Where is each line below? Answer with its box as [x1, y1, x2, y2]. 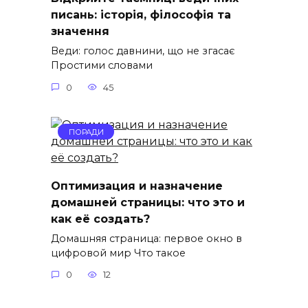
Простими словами [51, 59, 153, 72]
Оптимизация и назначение [51, 179, 223, 192]
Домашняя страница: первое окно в [51, 232, 242, 245]
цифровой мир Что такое [51, 246, 186, 259]
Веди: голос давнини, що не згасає [51, 45, 235, 58]
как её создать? [51, 212, 150, 225]
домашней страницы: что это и [51, 195, 245, 209]
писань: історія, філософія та [51, 8, 231, 21]
